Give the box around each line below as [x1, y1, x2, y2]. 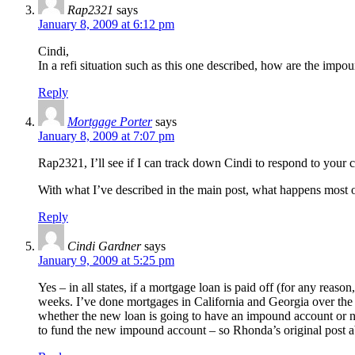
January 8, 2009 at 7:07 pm [38, 129, 174, 143]
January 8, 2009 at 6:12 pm [38, 17, 174, 32]
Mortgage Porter [67, 115, 152, 129]
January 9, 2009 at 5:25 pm [38, 254, 174, 268]
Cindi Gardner [67, 239, 141, 254]
